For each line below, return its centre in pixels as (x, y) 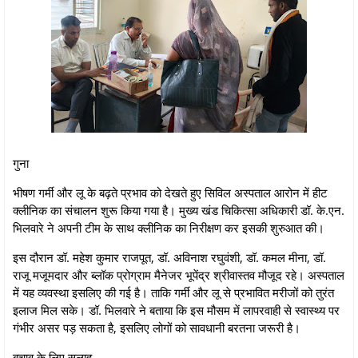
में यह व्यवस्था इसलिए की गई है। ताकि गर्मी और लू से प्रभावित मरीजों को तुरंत (173, 292)
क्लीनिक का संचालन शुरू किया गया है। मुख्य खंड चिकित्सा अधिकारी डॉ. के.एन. (179, 210)
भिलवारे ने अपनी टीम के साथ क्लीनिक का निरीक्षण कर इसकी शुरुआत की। (169, 227)
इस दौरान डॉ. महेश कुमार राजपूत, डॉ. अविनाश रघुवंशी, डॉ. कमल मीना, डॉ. (169, 257)
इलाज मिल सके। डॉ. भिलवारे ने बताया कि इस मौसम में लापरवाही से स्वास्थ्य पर (176, 310)
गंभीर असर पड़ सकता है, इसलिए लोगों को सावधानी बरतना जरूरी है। (157, 327)
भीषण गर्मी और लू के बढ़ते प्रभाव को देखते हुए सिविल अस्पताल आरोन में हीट (170, 192)
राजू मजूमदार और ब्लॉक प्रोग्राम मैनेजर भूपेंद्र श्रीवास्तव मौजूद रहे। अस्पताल (179, 274)
